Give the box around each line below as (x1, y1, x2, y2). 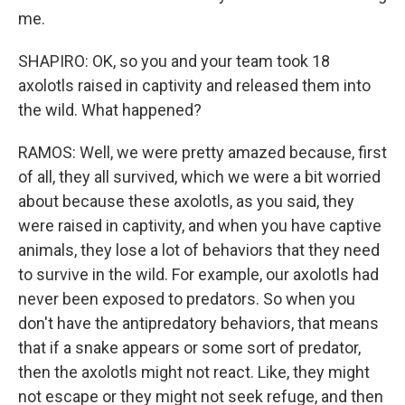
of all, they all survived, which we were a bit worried (18, 167, 381, 186)
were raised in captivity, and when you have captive (18, 216, 381, 235)
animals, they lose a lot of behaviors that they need (18, 240, 380, 259)
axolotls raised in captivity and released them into (18, 76, 371, 95)
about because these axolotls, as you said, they (18, 192, 354, 211)
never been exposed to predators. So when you (18, 289, 355, 308)
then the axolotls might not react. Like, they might (18, 363, 370, 381)
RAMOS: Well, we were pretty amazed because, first (18, 143, 387, 162)
